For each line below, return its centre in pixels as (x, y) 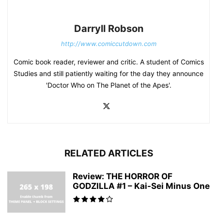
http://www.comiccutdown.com (108, 43)
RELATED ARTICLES (108, 153)
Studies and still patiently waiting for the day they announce (108, 73)
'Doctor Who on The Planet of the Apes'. (108, 85)
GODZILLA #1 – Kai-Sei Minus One (141, 186)
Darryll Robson (108, 28)
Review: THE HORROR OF (123, 176)
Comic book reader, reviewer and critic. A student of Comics (108, 62)
